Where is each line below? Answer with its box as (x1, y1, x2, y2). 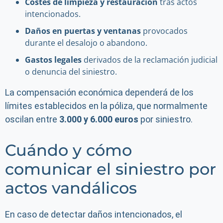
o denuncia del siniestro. (25, 66, 117, 77)
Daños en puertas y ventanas (25, 25, 141, 36)
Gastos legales (25, 54, 82, 65)
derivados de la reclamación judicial (82, 54, 218, 65)
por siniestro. (138, 114, 193, 124)
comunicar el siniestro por (5, 159, 216, 179)
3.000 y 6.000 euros (59, 114, 138, 124)
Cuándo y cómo (5, 140, 132, 160)
